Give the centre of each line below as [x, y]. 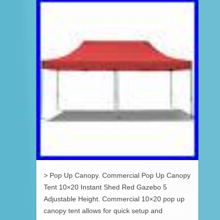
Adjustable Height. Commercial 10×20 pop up [114, 199]
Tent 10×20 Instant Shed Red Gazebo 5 [105, 188]
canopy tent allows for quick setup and [103, 211]
